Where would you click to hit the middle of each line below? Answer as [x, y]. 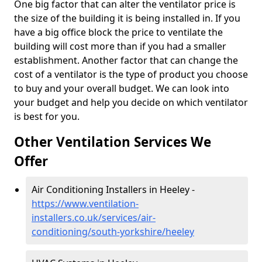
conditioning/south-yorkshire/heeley [113, 232]
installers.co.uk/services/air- [94, 218]
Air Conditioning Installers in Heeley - [113, 189]
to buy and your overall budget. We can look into [122, 88]
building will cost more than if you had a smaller [120, 46]
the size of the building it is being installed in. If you [127, 18]
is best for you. [47, 116]
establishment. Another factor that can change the [126, 60]
